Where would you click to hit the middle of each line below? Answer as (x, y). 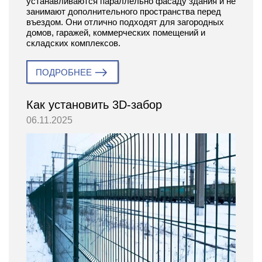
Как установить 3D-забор (94, 105)
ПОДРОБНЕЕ (64, 73)
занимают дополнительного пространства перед (124, 12)
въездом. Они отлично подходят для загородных (125, 22)
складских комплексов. (73, 43)
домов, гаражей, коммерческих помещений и (116, 33)
